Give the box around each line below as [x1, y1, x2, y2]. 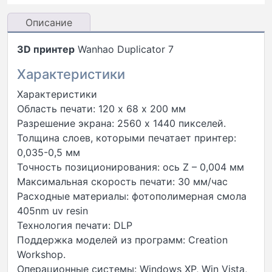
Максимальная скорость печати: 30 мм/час [17, 175, 228, 188]
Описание [25, 16, 72, 29]
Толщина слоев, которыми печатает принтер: [17, 132, 236, 144]
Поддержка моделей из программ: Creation [17, 234, 228, 246]
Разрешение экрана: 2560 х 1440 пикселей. [17, 117, 226, 130]
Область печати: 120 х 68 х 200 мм [17, 103, 186, 115]
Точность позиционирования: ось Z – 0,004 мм [17, 161, 244, 174]
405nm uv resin [17, 205, 88, 217]
